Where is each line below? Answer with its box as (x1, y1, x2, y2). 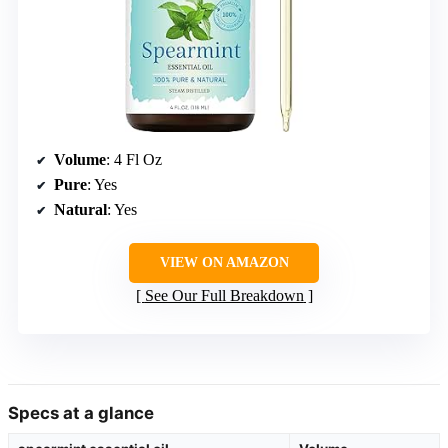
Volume (54, 150, 106, 168)
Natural (54, 200, 107, 218)
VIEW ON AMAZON (159, 254, 289, 270)
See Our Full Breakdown (144, 286, 304, 304)
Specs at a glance (8, 402, 154, 423)
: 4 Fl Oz (106, 150, 162, 168)
